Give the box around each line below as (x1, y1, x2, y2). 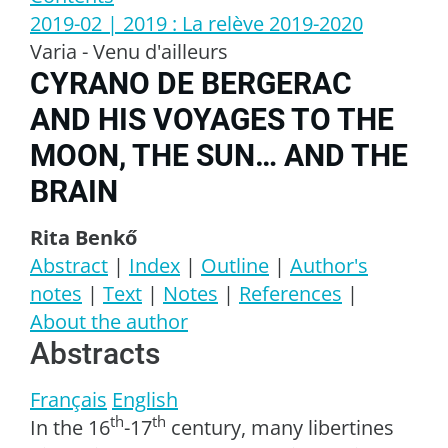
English (112, 385, 178, 413)
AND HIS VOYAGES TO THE (30, 101, 394, 137)
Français (30, 385, 107, 413)
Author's (290, 251, 368, 279)
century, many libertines (166, 413, 394, 441)
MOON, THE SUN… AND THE (30, 137, 408, 173)
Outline (201, 251, 269, 279)
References (239, 279, 342, 307)
